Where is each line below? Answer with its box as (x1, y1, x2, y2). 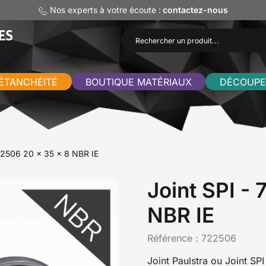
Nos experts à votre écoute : (47, 5, 161, 15)
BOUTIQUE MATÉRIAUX (85, 75, 192, 88)
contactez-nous (162, 5, 228, 15)
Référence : (147, 232, 201, 244)
